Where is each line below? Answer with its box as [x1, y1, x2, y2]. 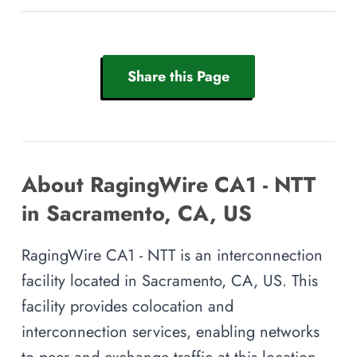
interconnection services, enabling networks [22, 320, 320, 343]
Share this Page [127, 65, 229, 87]
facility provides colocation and [22, 295, 233, 318]
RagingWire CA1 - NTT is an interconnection [22, 244, 323, 267]
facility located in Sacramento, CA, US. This [22, 269, 318, 292]
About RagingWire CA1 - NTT [22, 169, 316, 201]
